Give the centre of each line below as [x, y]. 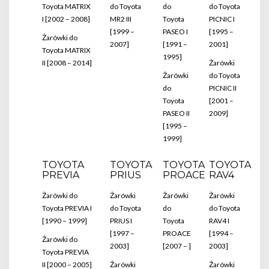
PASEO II [176, 113]
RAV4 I [219, 221]
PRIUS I [121, 221]
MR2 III [121, 19]
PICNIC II [223, 88]
